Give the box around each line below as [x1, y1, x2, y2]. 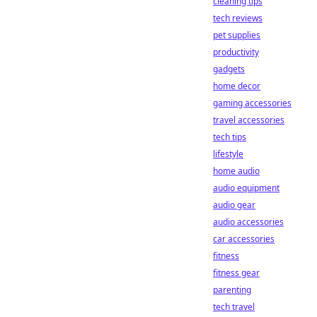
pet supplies [213, 29, 260, 41]
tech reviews [213, 12, 263, 24]
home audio [213, 165, 260, 177]
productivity [213, 46, 259, 58]
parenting [213, 284, 251, 296]
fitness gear [213, 267, 260, 279]
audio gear [213, 199, 255, 211]
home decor [213, 80, 260, 92]
